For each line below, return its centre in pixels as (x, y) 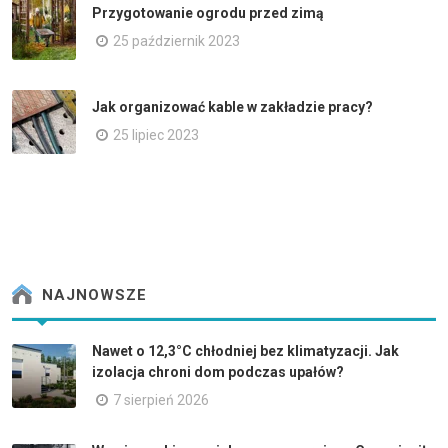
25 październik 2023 (176, 41)
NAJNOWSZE (92, 295)
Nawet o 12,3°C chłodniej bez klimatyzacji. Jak (245, 350)
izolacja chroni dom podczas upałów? (218, 371)
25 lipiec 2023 (156, 135)
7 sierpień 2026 (161, 399)
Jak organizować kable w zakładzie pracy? (232, 107)
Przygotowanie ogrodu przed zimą (208, 13)
